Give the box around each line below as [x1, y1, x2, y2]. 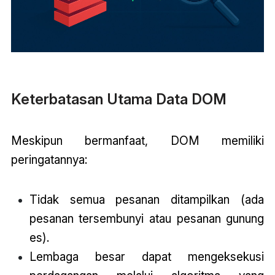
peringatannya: [10, 152, 87, 167]
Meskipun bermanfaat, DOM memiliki [10, 133, 265, 148]
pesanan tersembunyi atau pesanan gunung [29, 211, 265, 227]
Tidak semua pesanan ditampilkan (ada [29, 192, 265, 207]
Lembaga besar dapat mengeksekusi [29, 249, 265, 265]
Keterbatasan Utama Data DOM [10, 90, 227, 108]
